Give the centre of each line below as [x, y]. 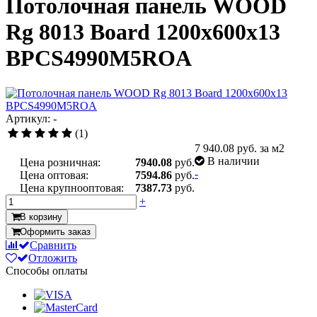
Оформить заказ [55, 231]
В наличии [234, 161]
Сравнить [53, 245]
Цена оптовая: [54, 175]
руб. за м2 [261, 148]
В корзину [41, 217]
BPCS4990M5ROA [99, 58]
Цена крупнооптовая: [72, 188]
